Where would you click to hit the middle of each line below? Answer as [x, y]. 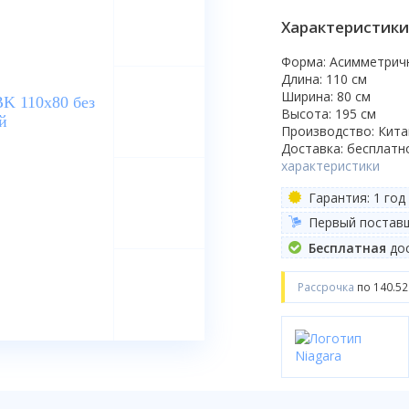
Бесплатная [347, 247]
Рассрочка [327, 287]
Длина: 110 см [324, 79]
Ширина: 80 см [326, 96]
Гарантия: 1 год [355, 197]
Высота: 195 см [329, 113]
